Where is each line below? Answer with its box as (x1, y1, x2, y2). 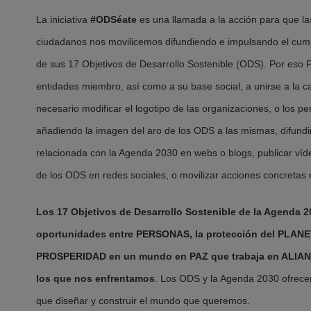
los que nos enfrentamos (36, 273, 155, 285)
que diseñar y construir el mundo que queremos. (36, 295, 250, 307)
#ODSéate (90, 13, 137, 25)
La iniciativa (36, 13, 90, 25)
